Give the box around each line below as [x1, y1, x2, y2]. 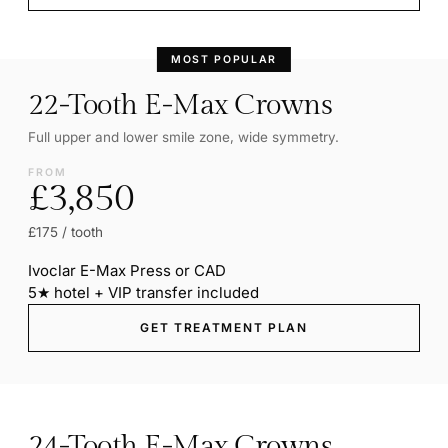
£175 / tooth [28, 223, 103, 240]
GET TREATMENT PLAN [140, 319, 308, 335]
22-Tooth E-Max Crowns [28, 87, 333, 122]
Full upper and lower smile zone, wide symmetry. [28, 128, 339, 145]
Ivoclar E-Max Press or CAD [28, 260, 226, 280]
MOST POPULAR [170, 52, 278, 66]
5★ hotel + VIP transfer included [28, 282, 259, 302]
